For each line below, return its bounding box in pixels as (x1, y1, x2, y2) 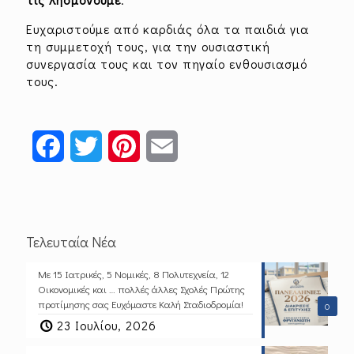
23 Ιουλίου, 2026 (57, 316, 157, 333)
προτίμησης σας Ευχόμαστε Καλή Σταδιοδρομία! (38, 296, 243, 311)
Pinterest (139, 137, 197, 154)
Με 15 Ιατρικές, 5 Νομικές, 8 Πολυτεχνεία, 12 (38, 266, 229, 281)
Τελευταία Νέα (26, 232, 116, 251)
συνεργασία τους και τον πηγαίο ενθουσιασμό (26, 55, 307, 72)
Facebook (63, 137, 121, 154)
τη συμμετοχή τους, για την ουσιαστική (26, 37, 270, 55)
